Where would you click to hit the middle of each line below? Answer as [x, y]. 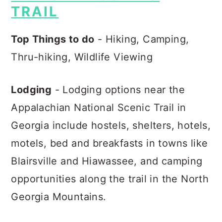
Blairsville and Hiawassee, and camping [107, 161]
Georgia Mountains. [59, 197]
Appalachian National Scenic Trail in [99, 108]
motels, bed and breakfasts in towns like [110, 143]
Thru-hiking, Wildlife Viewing [83, 57]
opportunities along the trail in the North [110, 179]
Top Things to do [53, 39]
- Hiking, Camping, [142, 39]
